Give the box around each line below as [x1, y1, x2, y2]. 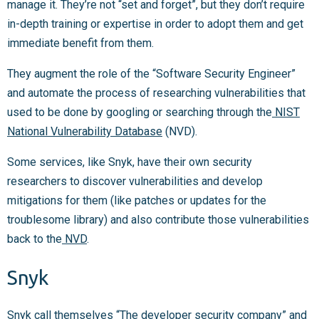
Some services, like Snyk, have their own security [7, 155, 252, 169]
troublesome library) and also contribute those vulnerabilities [7, 213, 309, 227]
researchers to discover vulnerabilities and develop [7, 174, 263, 189]
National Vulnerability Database [7, 125, 162, 139]
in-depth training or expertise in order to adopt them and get [7, 17, 303, 31]
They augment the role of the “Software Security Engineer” [7, 67, 296, 81]
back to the [7, 232, 62, 246]
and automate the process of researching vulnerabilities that [7, 86, 305, 100]
